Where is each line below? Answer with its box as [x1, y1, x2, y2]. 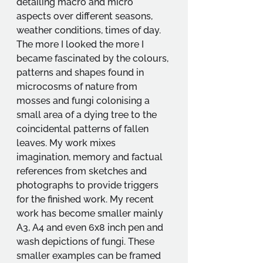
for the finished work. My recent [16, 193, 156, 205]
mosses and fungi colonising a [16, 95, 152, 106]
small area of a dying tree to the [16, 109, 159, 120]
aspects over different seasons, [16, 10, 155, 22]
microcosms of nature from [16, 80, 140, 92]
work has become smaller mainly [16, 207, 166, 219]
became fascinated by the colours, [16, 52, 171, 64]
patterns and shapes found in [16, 66, 146, 78]
